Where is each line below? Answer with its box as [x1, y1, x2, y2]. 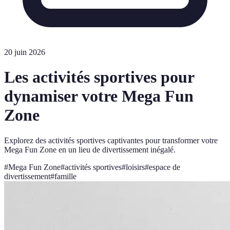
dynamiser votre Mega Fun [4, 87, 194, 106]
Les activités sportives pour [4, 68, 194, 87]
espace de [149, 162, 180, 171]
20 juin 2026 [4, 48, 45, 56]
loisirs [126, 162, 145, 171]
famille [54, 171, 76, 181]
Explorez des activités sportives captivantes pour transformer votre [4, 136, 218, 145]
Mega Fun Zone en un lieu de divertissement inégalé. [4, 145, 176, 154]
